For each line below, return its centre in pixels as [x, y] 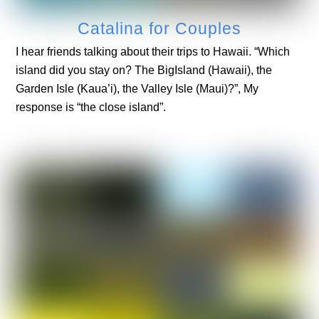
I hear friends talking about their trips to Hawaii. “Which [153, 52]
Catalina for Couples [159, 29]
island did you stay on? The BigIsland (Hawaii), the [144, 70]
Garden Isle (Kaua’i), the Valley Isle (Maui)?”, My [137, 89]
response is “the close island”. [91, 108]
